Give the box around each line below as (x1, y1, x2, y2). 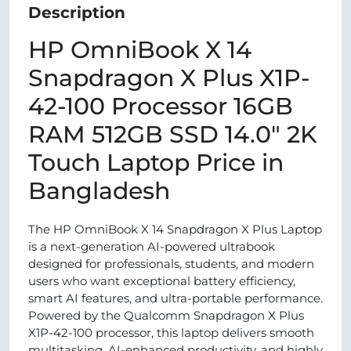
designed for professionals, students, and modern (28, 256, 314, 271)
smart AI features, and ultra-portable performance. (28, 291, 323, 306)
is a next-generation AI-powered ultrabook (28, 239, 275, 254)
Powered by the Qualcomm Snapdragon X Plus (28, 308, 304, 323)
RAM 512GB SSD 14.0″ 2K (28, 120, 317, 149)
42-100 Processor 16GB (28, 92, 293, 121)
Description (28, 3, 125, 22)
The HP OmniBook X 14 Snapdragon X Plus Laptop (28, 222, 322, 237)
